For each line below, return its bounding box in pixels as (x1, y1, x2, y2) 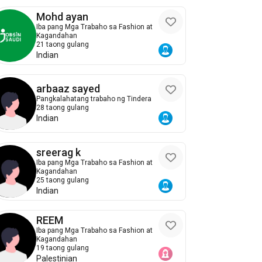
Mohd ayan (36, 10, 89, 23)
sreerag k (36, 146, 81, 158)
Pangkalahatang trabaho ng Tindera (36, 95, 152, 104)
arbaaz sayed (36, 82, 101, 95)
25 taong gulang (36, 175, 89, 184)
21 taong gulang (36, 40, 89, 49)
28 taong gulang (36, 104, 89, 112)
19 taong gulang (36, 243, 89, 252)
